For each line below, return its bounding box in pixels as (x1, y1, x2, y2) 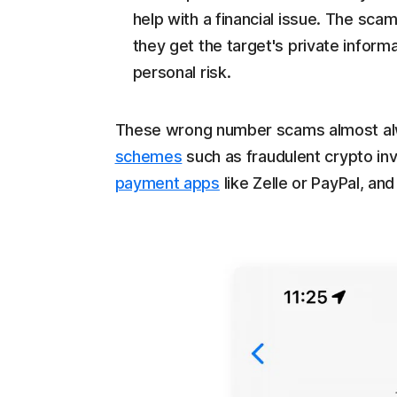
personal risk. (132, 63, 231, 82)
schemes (114, 147, 183, 167)
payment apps (114, 174, 220, 193)
